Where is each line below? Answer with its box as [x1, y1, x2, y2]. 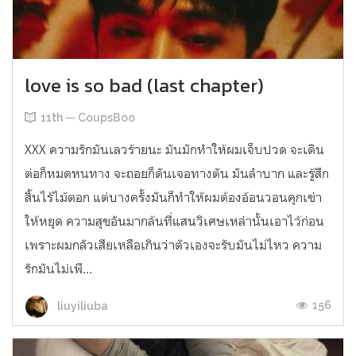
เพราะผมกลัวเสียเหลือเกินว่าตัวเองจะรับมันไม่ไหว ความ [25, 237, 322, 253]
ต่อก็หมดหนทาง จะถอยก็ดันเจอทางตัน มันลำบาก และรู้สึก [25, 165, 329, 182]
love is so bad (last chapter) [25, 72, 264, 100]
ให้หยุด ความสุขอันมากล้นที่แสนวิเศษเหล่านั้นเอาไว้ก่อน [25, 213, 324, 230]
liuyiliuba [55, 299, 108, 312]
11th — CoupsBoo [41, 111, 135, 125]
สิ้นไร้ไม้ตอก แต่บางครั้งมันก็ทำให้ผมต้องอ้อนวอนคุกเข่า [25, 189, 322, 206]
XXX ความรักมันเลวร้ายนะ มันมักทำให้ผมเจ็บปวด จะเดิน [25, 141, 324, 158]
